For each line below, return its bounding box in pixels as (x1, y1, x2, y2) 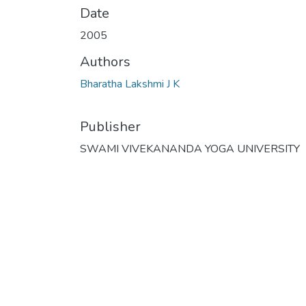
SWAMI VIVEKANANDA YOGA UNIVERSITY (80, 141, 300, 157)
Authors (80, 53, 130, 72)
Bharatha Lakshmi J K (80, 76, 180, 92)
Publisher (80, 117, 141, 137)
